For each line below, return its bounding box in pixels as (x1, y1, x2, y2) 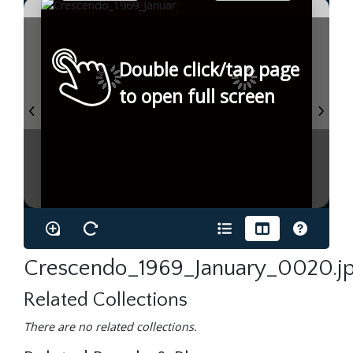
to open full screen (119, 84, 275, 110)
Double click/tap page (119, 57, 299, 83)
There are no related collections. (24, 318, 197, 334)
